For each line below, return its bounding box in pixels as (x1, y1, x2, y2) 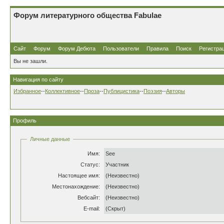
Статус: (80, 161, 100, 167)
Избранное (13, 88, 41, 94)
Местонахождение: (52, 183, 100, 189)
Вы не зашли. (13, 58, 47, 64)
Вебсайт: (77, 194, 100, 200)
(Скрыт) (105, 205, 125, 211)
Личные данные (30, 136, 70, 142)
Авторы (166, 88, 185, 94)
